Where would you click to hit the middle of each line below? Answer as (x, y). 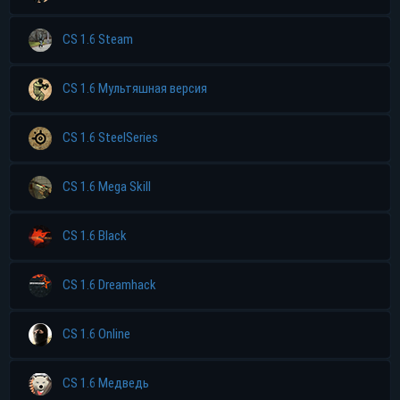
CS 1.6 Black (95, 235)
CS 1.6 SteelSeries (110, 137)
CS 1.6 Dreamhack (109, 284)
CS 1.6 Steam (98, 39)
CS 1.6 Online (96, 333)
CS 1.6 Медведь (106, 383)
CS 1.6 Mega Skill (107, 186)
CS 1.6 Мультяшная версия (135, 88)
